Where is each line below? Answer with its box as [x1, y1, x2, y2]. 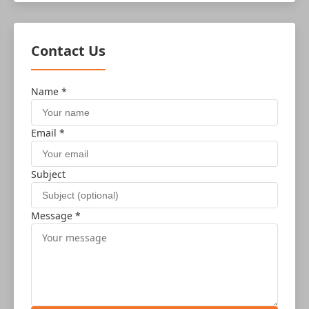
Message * [31, 209, 81, 222]
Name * [31, 85, 67, 98]
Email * [31, 126, 65, 139]
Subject [31, 168, 66, 181]
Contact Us [31, 41, 106, 60]
